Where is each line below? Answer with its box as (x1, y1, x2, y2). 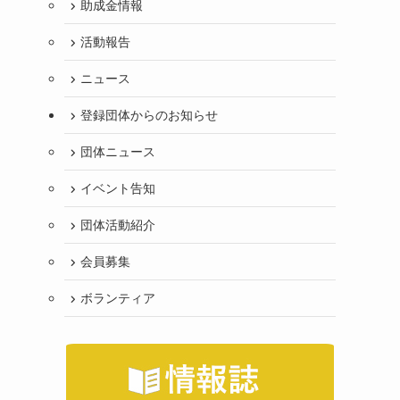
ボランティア (80, 288, 155, 307)
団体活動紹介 (80, 215, 155, 234)
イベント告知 (80, 179, 155, 197)
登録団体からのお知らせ (80, 105, 218, 124)
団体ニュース (80, 142, 155, 161)
